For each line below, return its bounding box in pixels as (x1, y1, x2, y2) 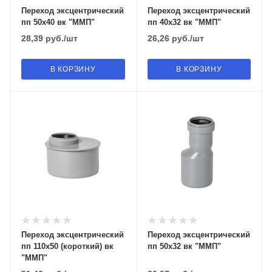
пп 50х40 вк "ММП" (21, 17, 95, 27)
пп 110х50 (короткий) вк (21, 242, 114, 251)
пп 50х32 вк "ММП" (147, 242, 221, 251)
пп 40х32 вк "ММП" (147, 17, 221, 27)
